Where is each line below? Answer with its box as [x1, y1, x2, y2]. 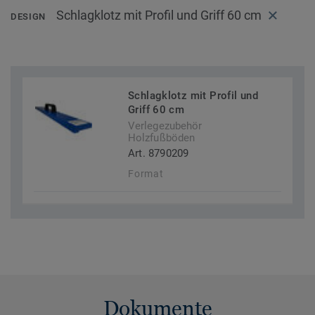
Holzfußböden [128, 131, 195, 145]
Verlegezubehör [128, 120, 202, 133]
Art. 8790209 [128, 147, 189, 160]
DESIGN [11, 11, 46, 22]
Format [128, 168, 164, 180]
